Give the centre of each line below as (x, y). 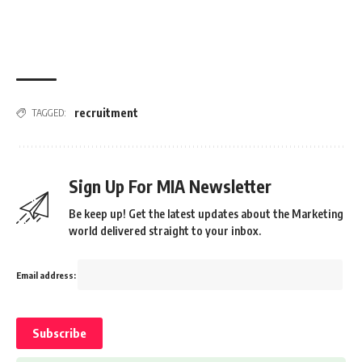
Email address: (47, 275)
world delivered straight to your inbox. (165, 231)
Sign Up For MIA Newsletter (170, 186)
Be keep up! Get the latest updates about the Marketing (206, 214)
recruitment (106, 113)
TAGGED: (49, 113)
